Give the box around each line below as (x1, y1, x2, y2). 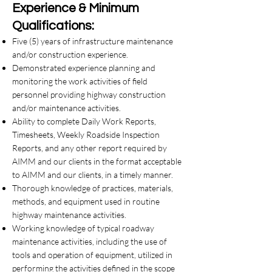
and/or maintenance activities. (12, 103, 121, 113)
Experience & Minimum (12, 2, 139, 15)
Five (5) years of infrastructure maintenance (12, 36, 173, 46)
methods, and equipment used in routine (12, 196, 160, 206)
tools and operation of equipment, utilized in (12, 250, 172, 260)
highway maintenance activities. (12, 209, 126, 220)
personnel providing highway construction (12, 89, 166, 100)
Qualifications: (12, 19, 94, 32)
